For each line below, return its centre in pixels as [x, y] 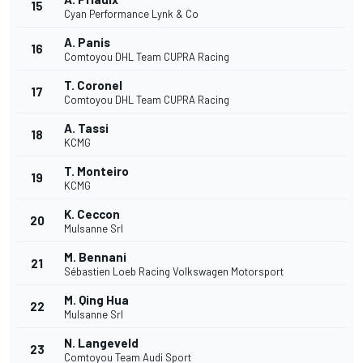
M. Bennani [95, 257]
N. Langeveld [101, 343]
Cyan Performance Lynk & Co [131, 14]
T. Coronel [93, 85]
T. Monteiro [96, 171]
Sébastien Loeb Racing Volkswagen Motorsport [174, 272]
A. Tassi [86, 128]
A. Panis [87, 43]
